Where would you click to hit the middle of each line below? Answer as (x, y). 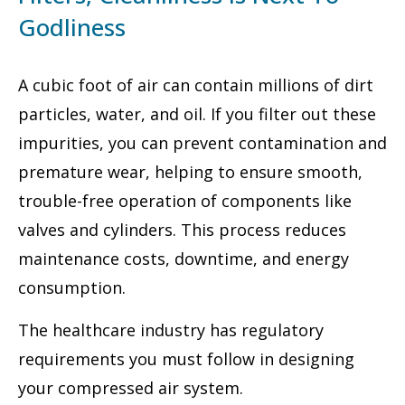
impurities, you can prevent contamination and (202, 143)
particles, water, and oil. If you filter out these (197, 114)
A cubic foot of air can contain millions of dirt (196, 85)
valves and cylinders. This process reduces (182, 230)
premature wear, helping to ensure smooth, (190, 172)
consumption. (72, 288)
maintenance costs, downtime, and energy (184, 259)
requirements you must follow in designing (186, 358)
